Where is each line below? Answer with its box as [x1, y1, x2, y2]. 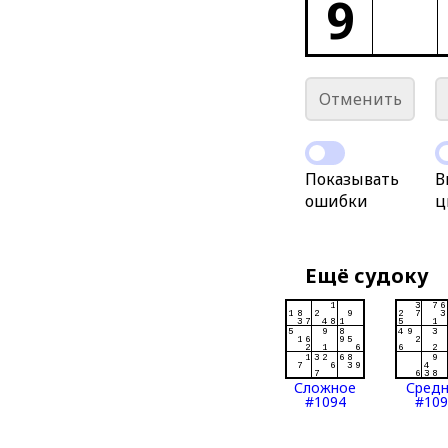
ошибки [305, 190, 369, 212]
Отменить [318, 88, 402, 110]
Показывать [305, 168, 400, 190]
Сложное [294, 378, 357, 397]
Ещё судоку [305, 262, 430, 289]
